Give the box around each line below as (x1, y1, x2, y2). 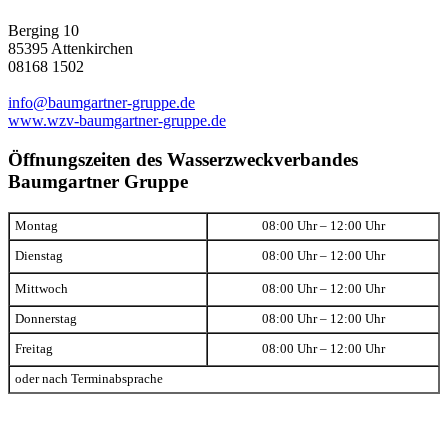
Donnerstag (15, 311, 77, 326)
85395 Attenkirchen (8, 40, 133, 58)
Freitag (15, 341, 53, 356)
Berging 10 (8, 22, 79, 40)
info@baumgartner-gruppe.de (8, 94, 195, 112)
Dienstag (15, 248, 63, 263)
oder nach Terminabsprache (15, 371, 163, 386)
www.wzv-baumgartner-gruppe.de (8, 112, 226, 130)
